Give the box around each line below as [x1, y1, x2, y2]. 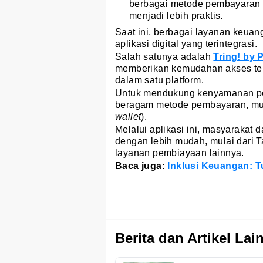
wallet [115, 111, 141, 122]
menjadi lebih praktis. [129, 10, 223, 21]
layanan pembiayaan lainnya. [115, 147, 244, 158]
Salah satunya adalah [115, 51, 214, 62]
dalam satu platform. [115, 75, 204, 85]
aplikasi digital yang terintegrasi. [115, 38, 257, 49]
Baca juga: [115, 160, 168, 171]
